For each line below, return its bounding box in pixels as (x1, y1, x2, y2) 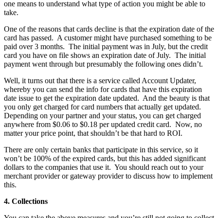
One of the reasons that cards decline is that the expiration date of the (4, 24, 214, 33)
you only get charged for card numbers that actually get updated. (4, 102, 203, 111)
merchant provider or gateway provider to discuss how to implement (4, 171, 213, 180)
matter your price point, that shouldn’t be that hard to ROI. (4, 128, 182, 137)
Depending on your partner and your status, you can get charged (4, 111, 201, 120)
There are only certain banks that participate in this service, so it (4, 145, 198, 154)
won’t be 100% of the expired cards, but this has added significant (4, 154, 206, 163)
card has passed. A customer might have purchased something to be (4, 33, 212, 42)
